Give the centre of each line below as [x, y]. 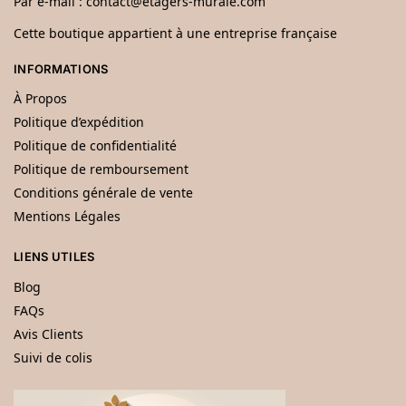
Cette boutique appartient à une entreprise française [175, 33]
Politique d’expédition [79, 122]
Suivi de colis [53, 357]
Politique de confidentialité [95, 146]
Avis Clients [48, 333]
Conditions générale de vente [103, 193]
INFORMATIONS [61, 68]
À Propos [40, 99]
